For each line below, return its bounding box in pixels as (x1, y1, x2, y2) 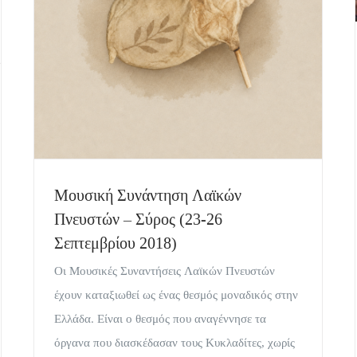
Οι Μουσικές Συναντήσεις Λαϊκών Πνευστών (54, 265, 275, 278)
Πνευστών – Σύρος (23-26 (54, 210, 222, 229)
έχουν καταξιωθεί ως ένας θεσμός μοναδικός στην (54, 288, 298, 302)
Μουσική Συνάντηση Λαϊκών (54, 186, 241, 205)
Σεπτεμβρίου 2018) (54, 234, 177, 253)
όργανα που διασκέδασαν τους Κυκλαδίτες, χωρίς (54, 336, 295, 350)
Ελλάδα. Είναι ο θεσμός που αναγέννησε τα (54, 312, 266, 326)
